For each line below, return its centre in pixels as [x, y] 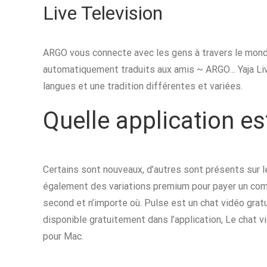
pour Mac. [63, 236]
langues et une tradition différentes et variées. [143, 86]
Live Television [103, 13]
